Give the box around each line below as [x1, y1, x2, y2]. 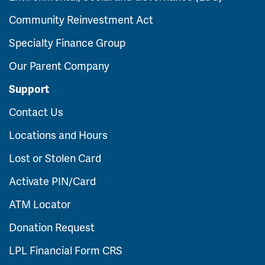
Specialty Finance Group [9, 35, 125, 50]
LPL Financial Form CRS [9, 243, 122, 257]
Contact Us [9, 104, 63, 119]
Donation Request [9, 219, 95, 234]
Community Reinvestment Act [9, 12, 153, 27]
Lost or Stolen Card [9, 150, 101, 165]
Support [9, 81, 49, 96]
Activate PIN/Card [9, 173, 96, 188]
